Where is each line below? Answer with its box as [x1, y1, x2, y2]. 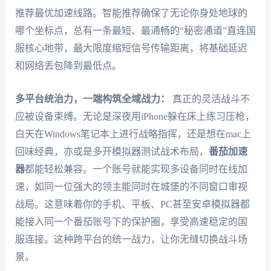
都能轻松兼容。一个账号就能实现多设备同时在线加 [24, 163, 247, 174]
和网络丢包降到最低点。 [15, 60, 122, 71]
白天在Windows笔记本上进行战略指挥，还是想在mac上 [15, 128, 251, 139]
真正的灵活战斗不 [169, 93, 250, 104]
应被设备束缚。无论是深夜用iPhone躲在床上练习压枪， [15, 111, 255, 122]
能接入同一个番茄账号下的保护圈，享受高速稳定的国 [15, 216, 247, 227]
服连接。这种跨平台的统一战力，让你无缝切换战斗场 [15, 233, 247, 244]
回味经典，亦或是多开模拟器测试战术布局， [15, 146, 209, 157]
